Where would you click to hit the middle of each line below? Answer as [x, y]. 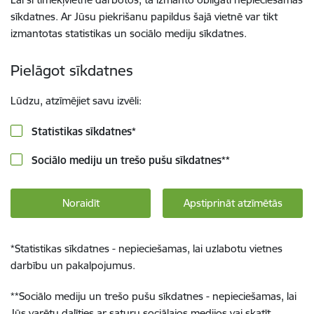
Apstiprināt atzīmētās [233, 203]
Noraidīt [81, 203]
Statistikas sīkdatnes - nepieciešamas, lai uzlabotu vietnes [149, 248]
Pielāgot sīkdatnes [72, 70]
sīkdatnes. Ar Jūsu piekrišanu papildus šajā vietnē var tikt [144, 16]
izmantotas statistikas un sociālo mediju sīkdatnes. [129, 33]
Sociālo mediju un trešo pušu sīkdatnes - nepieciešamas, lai [158, 296]
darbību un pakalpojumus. [73, 265]
